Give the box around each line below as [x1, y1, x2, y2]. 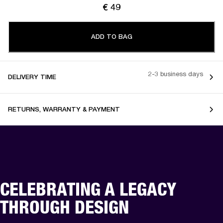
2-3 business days [148, 70, 203, 78]
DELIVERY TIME [8, 73, 56, 81]
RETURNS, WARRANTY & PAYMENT [8, 105, 120, 113]
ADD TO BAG [91, 32, 132, 40]
